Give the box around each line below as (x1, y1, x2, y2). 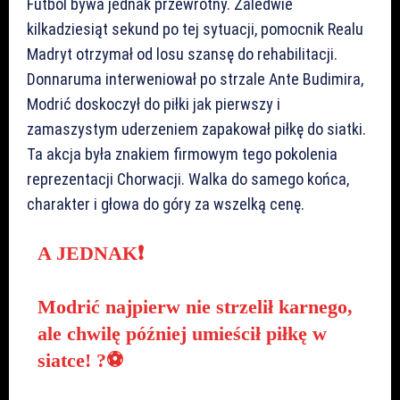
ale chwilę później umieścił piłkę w (37, 321, 327, 345)
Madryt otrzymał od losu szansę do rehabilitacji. (27, 44, 337, 63)
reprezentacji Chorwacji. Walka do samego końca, (27, 169, 349, 188)
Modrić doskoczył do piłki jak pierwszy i (27, 94, 280, 113)
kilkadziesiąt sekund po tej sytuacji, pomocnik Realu (27, 19, 363, 38)
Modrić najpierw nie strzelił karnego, (37, 295, 353, 318)
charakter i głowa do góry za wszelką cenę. (27, 194, 304, 213)
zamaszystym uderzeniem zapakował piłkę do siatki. (27, 119, 366, 138)
